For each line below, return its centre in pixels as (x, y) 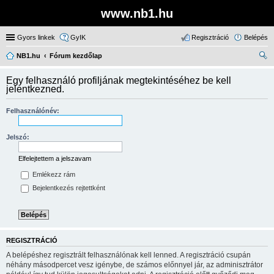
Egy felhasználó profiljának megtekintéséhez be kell (119, 80)
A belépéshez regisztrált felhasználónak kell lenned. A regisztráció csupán (128, 255)
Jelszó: (18, 137)
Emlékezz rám (53, 175)
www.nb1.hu (137, 13)
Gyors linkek (36, 37)
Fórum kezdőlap (76, 56)
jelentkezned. (35, 89)
